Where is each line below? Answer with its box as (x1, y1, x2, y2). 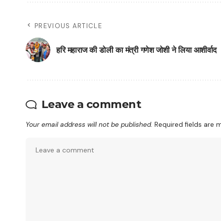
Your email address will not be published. (26, 120, 152, 129)
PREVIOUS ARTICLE (35, 22, 102, 30)
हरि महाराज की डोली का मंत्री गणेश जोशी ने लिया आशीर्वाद (56, 45, 217, 55)
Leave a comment (41, 98, 141, 111)
